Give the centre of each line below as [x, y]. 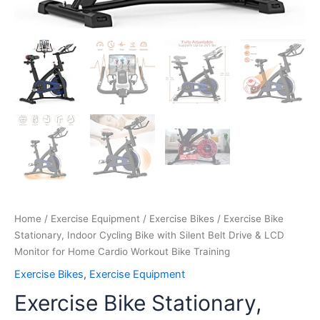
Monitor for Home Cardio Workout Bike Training [122, 251]
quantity [33, 56]
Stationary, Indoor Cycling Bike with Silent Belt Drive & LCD [149, 235]
